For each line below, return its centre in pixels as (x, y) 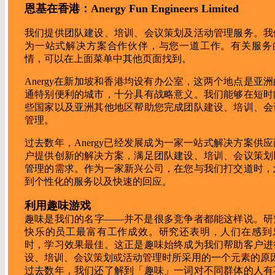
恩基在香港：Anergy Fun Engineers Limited (132, 9)
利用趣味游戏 (58, 206)
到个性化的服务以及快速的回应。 (98, 181)
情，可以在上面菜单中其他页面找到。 (108, 59)
